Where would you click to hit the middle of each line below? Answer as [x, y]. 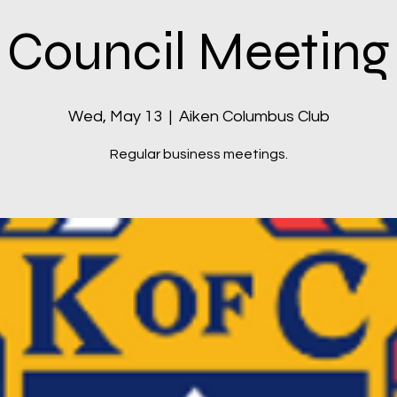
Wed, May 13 [115, 117]
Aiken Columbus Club [254, 117]
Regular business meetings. [198, 154]
